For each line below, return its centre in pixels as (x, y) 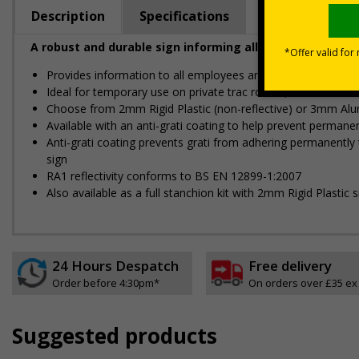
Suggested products (115, 335)
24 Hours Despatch (115, 265)
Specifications (184, 16)
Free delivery (290, 265)
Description (68, 16)
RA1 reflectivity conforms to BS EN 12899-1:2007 (174, 175)
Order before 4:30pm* (106, 282)
